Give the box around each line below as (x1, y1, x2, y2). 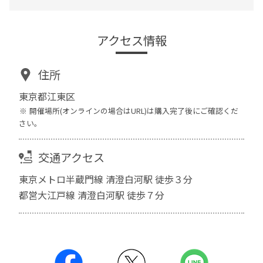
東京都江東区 (19, 89, 76, 103)
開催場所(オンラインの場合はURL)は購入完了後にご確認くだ (29, 104, 239, 116)
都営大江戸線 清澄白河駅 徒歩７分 (19, 187, 165, 202)
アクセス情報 (96, 31, 167, 49)
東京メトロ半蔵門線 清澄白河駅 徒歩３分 (19, 171, 193, 186)
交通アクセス (38, 149, 104, 166)
